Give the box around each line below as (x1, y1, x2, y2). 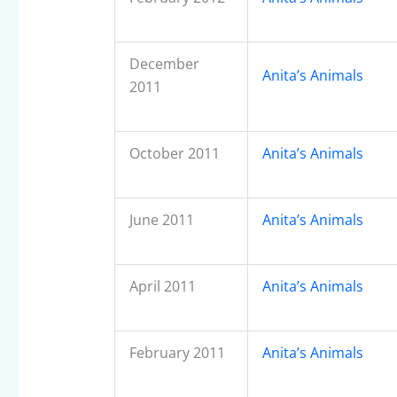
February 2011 (128, 343, 225, 363)
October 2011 (128, 144, 220, 164)
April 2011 (128, 276, 196, 297)
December (128, 54, 199, 74)
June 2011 (128, 210, 194, 230)
